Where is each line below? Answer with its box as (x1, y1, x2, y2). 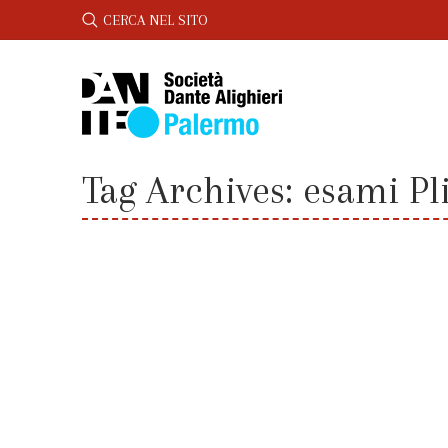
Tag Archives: (82, 168, 303, 212)
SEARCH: (81, 10, 135, 27)
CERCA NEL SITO (103, 11, 207, 28)
